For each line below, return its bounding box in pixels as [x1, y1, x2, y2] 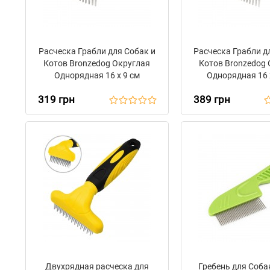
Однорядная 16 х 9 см [54, 71, 140, 80]
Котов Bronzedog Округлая [43, 58, 151, 68]
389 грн [193, 93, 230, 105]
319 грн [38, 93, 75, 105]
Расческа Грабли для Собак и [38, 46, 155, 56]
